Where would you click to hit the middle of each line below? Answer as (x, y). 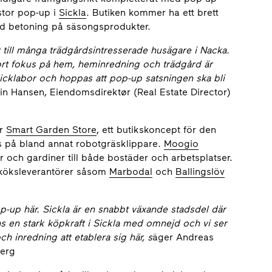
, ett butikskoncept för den (156, 130)
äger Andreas (183, 237)
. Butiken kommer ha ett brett (152, 12)
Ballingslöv (200, 172)
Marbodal (131, 172)
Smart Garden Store (51, 130)
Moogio (181, 144)
